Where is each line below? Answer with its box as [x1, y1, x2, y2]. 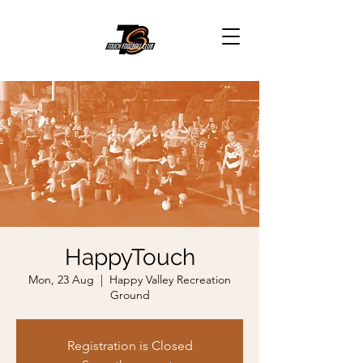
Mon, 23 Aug [28, 272, 94, 287]
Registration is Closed [66, 338, 193, 353]
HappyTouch [64, 244, 195, 271]
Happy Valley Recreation [109, 272, 231, 287]
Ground [109, 288, 150, 302]
